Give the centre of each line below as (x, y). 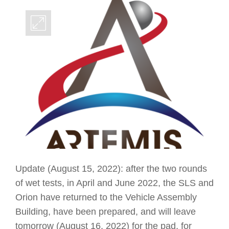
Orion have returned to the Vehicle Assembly (106, 198)
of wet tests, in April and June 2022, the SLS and (114, 183)
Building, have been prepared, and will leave (106, 212)
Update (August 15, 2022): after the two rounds (111, 169)
